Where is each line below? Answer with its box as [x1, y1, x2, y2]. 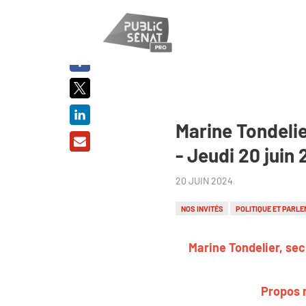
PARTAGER [64, 21, 96, 30]
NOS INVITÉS [180, 204, 223, 213]
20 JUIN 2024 [176, 174, 233, 186]
